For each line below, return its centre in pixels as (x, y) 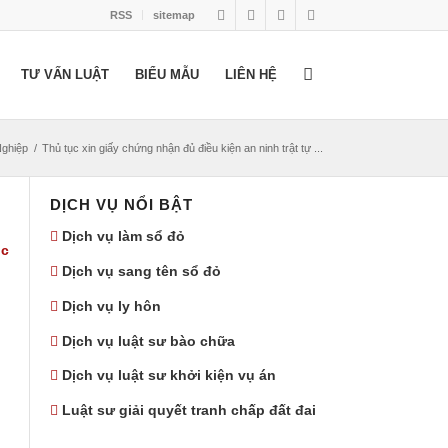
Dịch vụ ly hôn (111, 305)
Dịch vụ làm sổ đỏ (123, 235)
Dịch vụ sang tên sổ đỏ (141, 270)
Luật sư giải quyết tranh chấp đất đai (189, 410)
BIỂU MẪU (167, 74)
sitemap (174, 15)
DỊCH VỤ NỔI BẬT (121, 204)
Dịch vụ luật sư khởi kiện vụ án (169, 375)
